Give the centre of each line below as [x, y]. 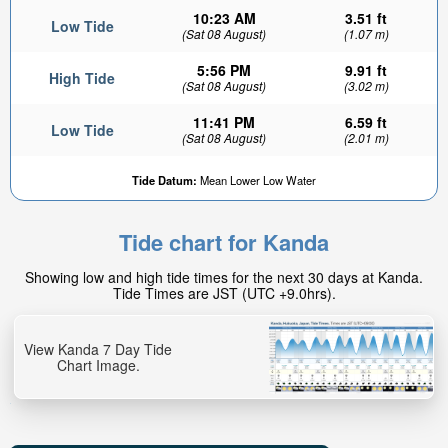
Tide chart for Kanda [224, 242]
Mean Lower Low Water [256, 180]
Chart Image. [98, 364]
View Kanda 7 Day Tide [98, 348]
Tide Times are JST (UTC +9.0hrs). [224, 293]
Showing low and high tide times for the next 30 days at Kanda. [224, 277]
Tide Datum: [164, 180]
